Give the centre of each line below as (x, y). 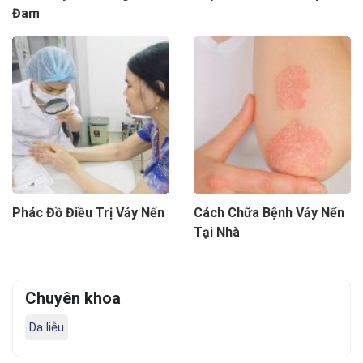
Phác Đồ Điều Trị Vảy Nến (88, 213)
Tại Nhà (217, 233)
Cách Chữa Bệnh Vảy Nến (269, 213)
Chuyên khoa (73, 299)
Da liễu (47, 328)
